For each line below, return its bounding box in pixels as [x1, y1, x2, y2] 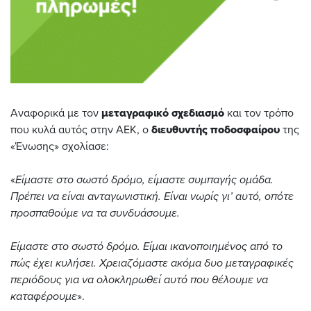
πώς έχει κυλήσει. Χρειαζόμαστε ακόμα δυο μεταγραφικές [10, 256, 294, 271]
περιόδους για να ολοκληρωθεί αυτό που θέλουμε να [10, 273, 268, 287]
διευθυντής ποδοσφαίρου [151, 123, 280, 137]
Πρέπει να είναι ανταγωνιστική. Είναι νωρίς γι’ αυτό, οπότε [10, 190, 294, 204]
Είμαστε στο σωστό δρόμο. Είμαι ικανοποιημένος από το [10, 239, 283, 254]
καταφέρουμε [10, 289, 77, 304]
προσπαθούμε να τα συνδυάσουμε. [10, 206, 180, 221]
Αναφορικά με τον [10, 106, 101, 121]
